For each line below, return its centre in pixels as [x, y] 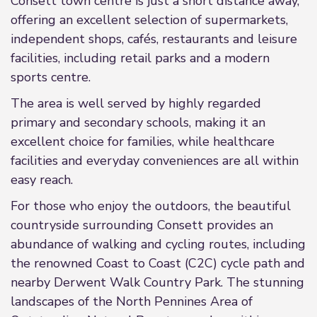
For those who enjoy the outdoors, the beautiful [151, 206]
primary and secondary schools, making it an [138, 122]
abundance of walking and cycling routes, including [158, 244]
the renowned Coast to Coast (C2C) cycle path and [158, 263]
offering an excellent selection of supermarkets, [149, 20]
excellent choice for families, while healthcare [143, 142]
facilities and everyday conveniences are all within [155, 161]
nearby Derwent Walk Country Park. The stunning [157, 282]
